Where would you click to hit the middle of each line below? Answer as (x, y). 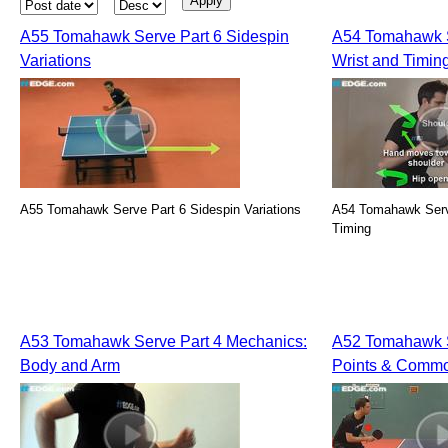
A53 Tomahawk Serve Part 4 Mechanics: (163, 341)
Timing (351, 228)
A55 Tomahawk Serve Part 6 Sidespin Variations (160, 209)
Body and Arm (70, 365)
